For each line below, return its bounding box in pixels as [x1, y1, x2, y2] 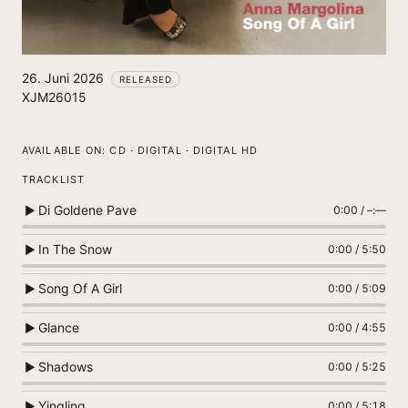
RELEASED [119, 74, 172, 86]
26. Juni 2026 [22, 70, 104, 86]
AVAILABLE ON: [22, 144, 107, 158]
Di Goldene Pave [38, 202, 137, 219]
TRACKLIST [22, 173, 85, 187]
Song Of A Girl [38, 280, 122, 297]
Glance [38, 320, 79, 336]
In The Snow [38, 241, 112, 258]
